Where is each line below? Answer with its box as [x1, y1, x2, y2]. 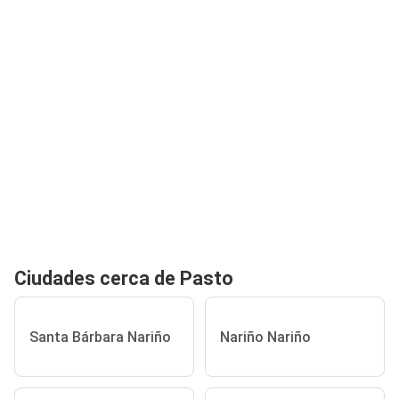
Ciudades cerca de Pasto [14, 267, 233, 289]
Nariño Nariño [220, 328, 311, 346]
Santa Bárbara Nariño [29, 328, 171, 346]
